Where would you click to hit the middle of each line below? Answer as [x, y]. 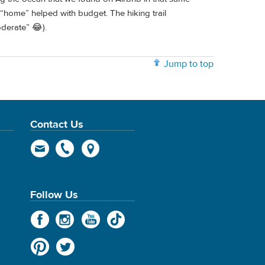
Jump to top [189, 64]
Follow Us [54, 195]
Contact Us [56, 124]
